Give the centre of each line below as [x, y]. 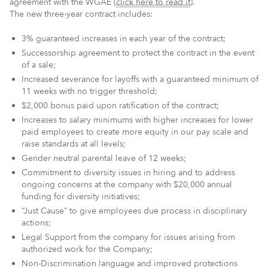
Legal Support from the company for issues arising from [128, 237]
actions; [36, 223]
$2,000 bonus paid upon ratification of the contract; [120, 105]
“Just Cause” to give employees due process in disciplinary [134, 211]
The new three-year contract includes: [81, 14]
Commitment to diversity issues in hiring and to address [128, 172]
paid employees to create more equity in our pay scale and [135, 132]
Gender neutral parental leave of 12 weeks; [104, 158]
